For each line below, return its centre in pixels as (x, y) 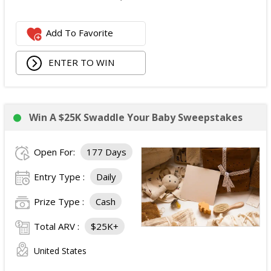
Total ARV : (58, 226)
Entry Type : (60, 177)
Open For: (56, 152)
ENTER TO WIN (80, 62)
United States (60, 251)
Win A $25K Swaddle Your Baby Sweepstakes (136, 117)
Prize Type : (60, 201)
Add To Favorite (80, 33)
